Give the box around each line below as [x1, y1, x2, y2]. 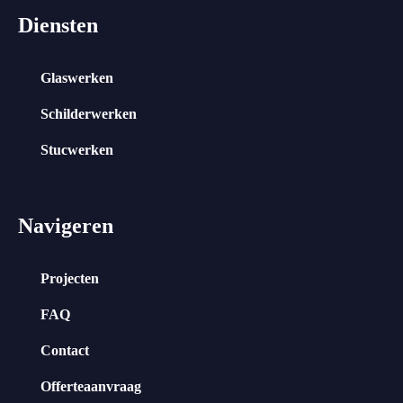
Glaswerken [40, 69, 113, 85]
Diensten [18, 13, 98, 37]
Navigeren [18, 213, 113, 237]
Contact [40, 342, 89, 358]
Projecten [40, 270, 99, 286]
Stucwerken [40, 141, 113, 157]
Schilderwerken [40, 105, 137, 121]
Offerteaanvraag [40, 378, 141, 394]
